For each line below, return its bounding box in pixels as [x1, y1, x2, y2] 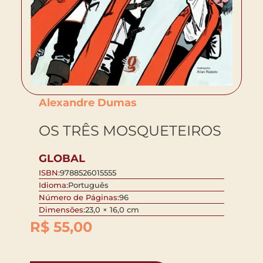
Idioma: [39, 180, 68, 190]
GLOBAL [39, 151, 85, 165]
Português [68, 180, 109, 190]
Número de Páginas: [39, 192, 119, 202]
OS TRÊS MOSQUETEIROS [39, 122, 221, 139]
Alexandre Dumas [39, 96, 137, 109]
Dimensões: [39, 204, 85, 214]
